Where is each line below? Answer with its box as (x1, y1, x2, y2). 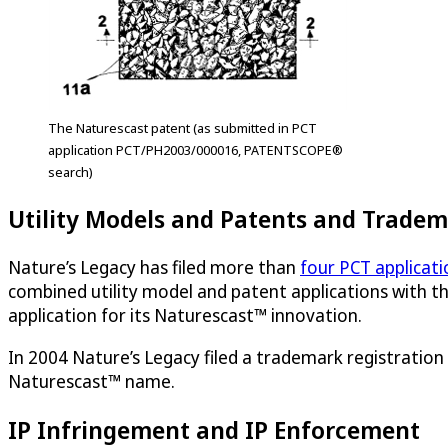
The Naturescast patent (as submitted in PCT (48, 119, 317, 138)
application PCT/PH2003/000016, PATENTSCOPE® (48, 141, 343, 160)
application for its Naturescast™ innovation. (8, 303, 362, 328)
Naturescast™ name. (8, 369, 175, 394)
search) (48, 163, 93, 182)
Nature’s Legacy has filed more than (8, 255, 300, 280)
